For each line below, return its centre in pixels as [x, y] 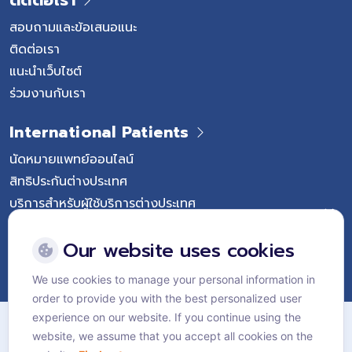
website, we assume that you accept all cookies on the [172, 336]
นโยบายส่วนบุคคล [59, 341]
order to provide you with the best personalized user [167, 298]
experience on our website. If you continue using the [167, 317]
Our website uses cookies [178, 251]
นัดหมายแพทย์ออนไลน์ [71, 158]
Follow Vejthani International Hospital [172, 245]
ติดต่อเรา [35, 48]
